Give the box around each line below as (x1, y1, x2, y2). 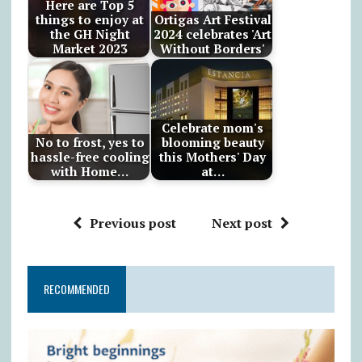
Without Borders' (160, 40, 266, 57)
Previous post (89, 213, 176, 232)
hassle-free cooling (30, 149, 149, 166)
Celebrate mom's (162, 120, 264, 137)
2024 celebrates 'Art (154, 26, 272, 43)
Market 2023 (52, 40, 128, 57)
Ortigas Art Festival (154, 11, 271, 28)
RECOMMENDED (43, 280, 110, 297)
